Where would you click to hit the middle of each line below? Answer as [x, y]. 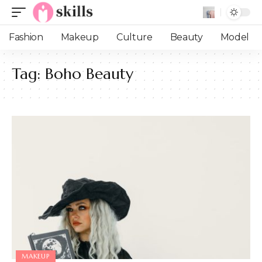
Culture [134, 37]
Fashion [26, 37]
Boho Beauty [89, 74]
